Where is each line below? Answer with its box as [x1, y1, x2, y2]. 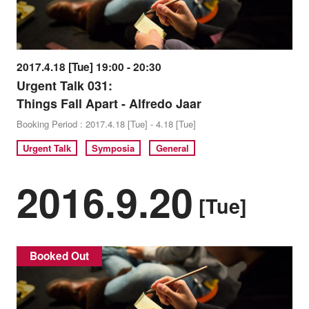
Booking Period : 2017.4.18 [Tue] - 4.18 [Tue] [16, 117, 196, 130]
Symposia [92, 141, 135, 154]
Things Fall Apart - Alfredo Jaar [16, 94, 201, 112]
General [155, 141, 189, 154]
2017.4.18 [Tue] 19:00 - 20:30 [16, 59, 161, 74]
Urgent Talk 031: [16, 76, 112, 94]
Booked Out [30, 248, 89, 263]
